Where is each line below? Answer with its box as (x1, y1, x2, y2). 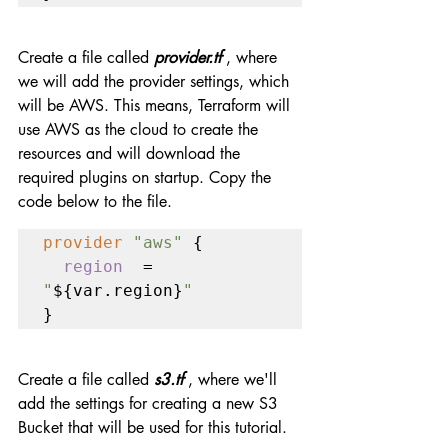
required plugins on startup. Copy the (18, 166, 276, 188)
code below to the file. (18, 190, 172, 212)
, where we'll (183, 368, 282, 390)
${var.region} (53, 280, 183, 300)
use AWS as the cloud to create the (18, 118, 263, 140)
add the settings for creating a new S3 (18, 392, 283, 414)
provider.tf (154, 46, 226, 68)
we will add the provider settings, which (18, 70, 294, 92)
